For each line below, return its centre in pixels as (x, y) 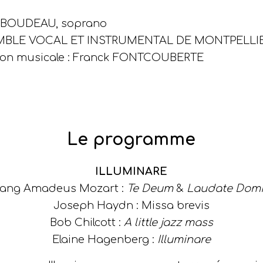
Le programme (131, 139)
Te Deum (150, 189)
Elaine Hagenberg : (104, 240)
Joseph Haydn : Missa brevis (131, 206)
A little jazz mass (168, 223)
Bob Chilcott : (87, 223)
